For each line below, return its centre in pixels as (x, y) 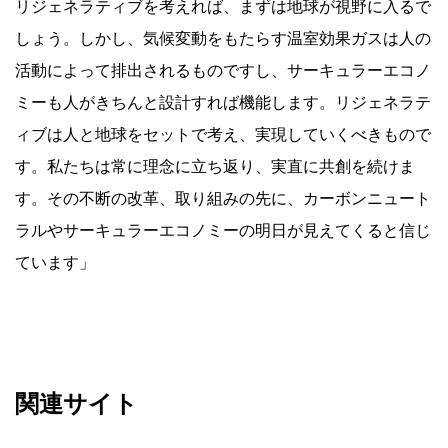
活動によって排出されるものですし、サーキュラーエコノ (223, 71)
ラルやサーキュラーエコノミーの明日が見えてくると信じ (223, 231)
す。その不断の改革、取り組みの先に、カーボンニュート (223, 199)
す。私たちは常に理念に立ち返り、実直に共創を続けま (215, 167)
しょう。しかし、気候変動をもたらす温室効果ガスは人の (223, 39)
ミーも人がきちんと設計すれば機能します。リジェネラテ (223, 103)
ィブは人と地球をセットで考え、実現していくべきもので (223, 135)
